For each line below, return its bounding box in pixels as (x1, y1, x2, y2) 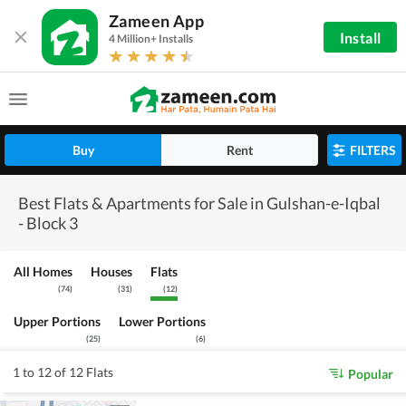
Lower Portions (119, 314, 206, 329)
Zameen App (109, 11, 204, 31)
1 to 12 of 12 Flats (13, 363, 113, 380)
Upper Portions (14, 314, 101, 329)
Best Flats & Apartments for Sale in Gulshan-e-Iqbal (18, 193, 381, 213)
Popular (348, 365, 393, 382)
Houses (91, 264, 132, 279)
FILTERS (350, 142, 396, 158)
